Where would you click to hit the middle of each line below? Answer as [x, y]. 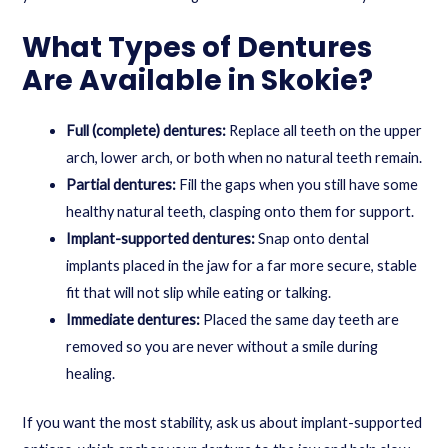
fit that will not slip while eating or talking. [199, 293]
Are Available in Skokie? [198, 81]
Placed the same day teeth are [300, 320]
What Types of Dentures [197, 48]
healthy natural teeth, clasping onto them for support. [240, 212]
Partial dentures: [121, 185]
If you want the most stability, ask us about [162, 423]
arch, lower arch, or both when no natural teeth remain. [244, 158]
